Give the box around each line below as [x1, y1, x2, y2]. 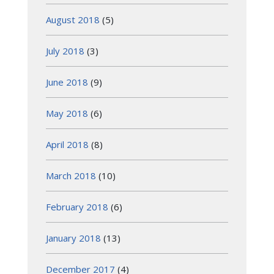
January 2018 [46, 231, 101, 244]
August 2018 [46, 13, 100, 26]
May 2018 [46, 106, 88, 119]
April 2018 [46, 138, 89, 150]
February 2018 [46, 200, 108, 213]
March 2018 [46, 169, 96, 182]
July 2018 [46, 44, 84, 57]
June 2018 [46, 75, 88, 88]
